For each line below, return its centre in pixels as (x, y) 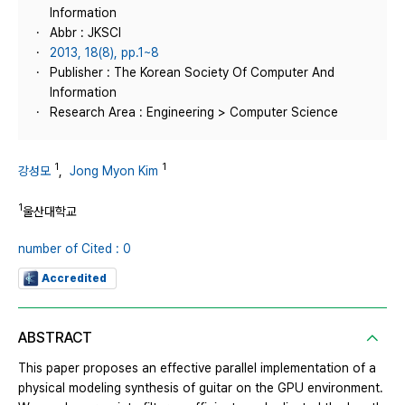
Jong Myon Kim (114, 170)
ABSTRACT (55, 338)
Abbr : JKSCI (85, 33)
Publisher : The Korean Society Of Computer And (192, 72)
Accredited (74, 279)
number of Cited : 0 (75, 249)
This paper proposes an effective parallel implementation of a (197, 368)
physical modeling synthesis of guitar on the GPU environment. (201, 388)
